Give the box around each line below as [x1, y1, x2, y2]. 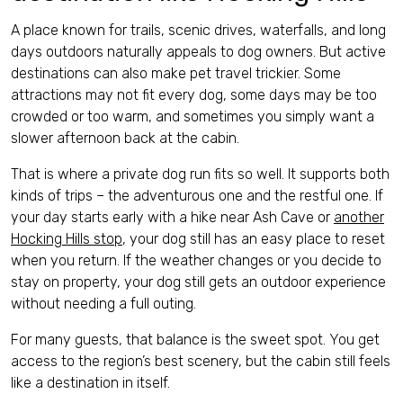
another [334, 209, 384, 226]
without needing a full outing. [11, 295, 196, 312]
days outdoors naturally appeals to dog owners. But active [11, 43, 386, 60]
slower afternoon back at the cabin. [11, 130, 239, 147]
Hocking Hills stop [11, 230, 122, 247]
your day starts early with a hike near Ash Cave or [11, 209, 334, 226]
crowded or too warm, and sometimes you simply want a [11, 108, 374, 125]
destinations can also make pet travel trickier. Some [11, 65, 341, 82]
